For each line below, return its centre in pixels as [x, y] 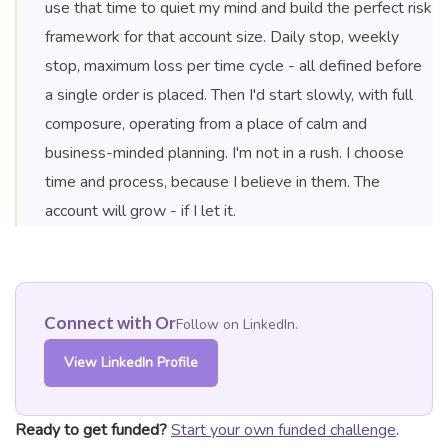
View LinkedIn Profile [131, 363]
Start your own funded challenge [283, 430]
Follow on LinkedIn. [237, 325]
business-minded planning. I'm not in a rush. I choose [224, 153]
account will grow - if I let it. [140, 211]
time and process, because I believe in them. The [212, 182]
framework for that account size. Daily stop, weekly [222, 37]
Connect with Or [110, 323]
